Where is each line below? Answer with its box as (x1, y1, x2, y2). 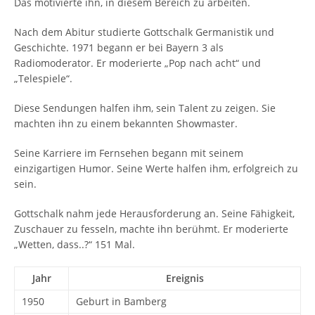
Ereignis (165, 271, 204, 285)
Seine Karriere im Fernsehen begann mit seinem (14, 146, 243, 160)
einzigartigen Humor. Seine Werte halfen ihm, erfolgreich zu (14, 162, 298, 175)
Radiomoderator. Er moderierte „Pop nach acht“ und (14, 56, 261, 70)
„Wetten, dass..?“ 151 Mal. (14, 238, 135, 251)
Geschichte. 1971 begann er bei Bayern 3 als (14, 41, 224, 54)
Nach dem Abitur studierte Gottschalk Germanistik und (14, 25, 274, 39)
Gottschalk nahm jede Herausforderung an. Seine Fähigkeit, (14, 207, 295, 220)
